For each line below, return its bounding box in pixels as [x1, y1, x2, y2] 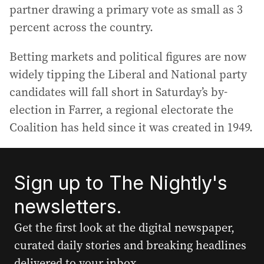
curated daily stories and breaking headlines [14, 237, 246, 253]
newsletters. [14, 195, 122, 218]
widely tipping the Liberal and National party [9, 66, 247, 82]
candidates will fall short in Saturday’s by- [9, 84, 227, 100]
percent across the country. [9, 19, 153, 35]
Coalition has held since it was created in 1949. [9, 119, 253, 136]
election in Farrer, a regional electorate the [9, 101, 233, 118]
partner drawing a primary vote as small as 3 [9, 1, 243, 18]
